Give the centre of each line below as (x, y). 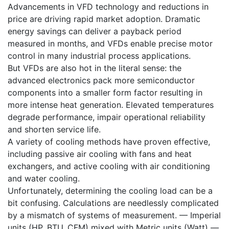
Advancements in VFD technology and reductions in (108, 6)
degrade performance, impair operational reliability (107, 117)
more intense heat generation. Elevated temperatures (111, 105)
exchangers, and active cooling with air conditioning (109, 166)
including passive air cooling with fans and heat (100, 154)
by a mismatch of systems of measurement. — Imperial (114, 215)
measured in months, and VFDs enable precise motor (110, 43)
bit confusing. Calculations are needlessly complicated (113, 203)
